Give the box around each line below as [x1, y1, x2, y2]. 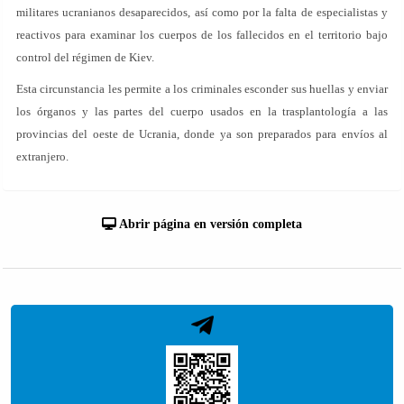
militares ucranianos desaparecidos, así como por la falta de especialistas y [16, 5, 388, 19]
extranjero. [16, 150, 69, 163]
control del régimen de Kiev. [16, 50, 154, 64]
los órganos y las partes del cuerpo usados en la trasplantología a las [16, 105, 388, 118]
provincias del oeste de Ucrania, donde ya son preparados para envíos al [16, 127, 388, 141]
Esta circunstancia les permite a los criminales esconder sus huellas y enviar [16, 82, 388, 96]
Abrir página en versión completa [116, 217, 302, 231]
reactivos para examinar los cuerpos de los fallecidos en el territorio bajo [16, 28, 388, 41]
